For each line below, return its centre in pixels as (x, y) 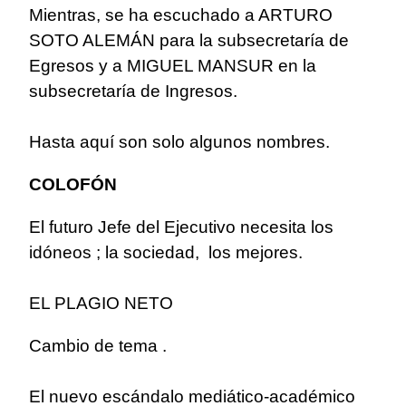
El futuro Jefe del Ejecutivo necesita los (181, 227)
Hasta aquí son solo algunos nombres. (179, 142)
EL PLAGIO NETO (101, 304)
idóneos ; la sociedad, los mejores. (166, 253)
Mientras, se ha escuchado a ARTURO (181, 15)
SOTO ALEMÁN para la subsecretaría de (189, 41)
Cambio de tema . (98, 346)
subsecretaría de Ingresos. (133, 92)
